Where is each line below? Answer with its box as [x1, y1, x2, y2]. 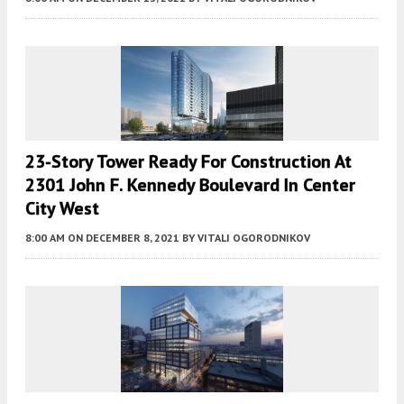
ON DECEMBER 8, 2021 [68, 231, 179, 244]
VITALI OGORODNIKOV [197, 231, 310, 244]
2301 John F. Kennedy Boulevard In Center [25, 173, 355, 197]
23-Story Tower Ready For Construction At [25, 150, 352, 173]
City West [25, 197, 99, 220]
